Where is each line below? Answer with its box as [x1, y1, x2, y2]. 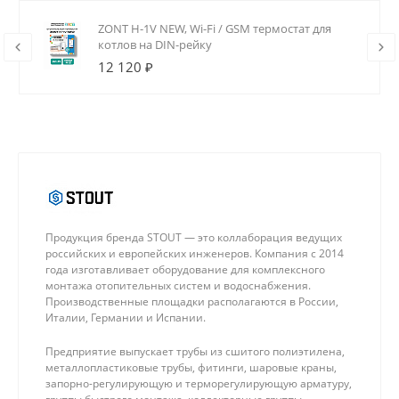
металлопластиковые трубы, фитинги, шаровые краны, [45, 360, 337, 376]
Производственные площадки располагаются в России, [45, 294, 338, 310]
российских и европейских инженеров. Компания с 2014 [45, 246, 344, 262]
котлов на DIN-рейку [98, 37, 212, 53]
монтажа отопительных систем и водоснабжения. [45, 278, 311, 294]
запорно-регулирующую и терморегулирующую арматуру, [45, 376, 352, 392]
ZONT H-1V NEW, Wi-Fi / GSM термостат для [98, 20, 331, 37]
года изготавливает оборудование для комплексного [45, 262, 325, 278]
